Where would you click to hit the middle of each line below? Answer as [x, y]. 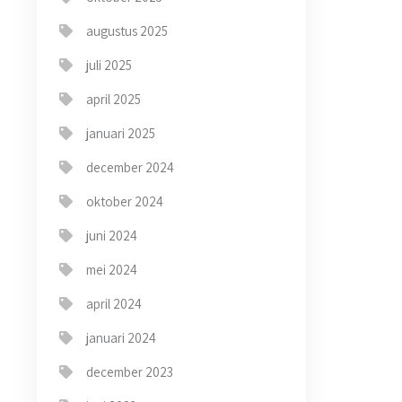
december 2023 [130, 372]
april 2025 [114, 100]
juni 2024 [112, 236]
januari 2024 [121, 338]
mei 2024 [112, 270]
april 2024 [114, 304]
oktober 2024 [125, 202]
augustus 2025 [127, 31]
